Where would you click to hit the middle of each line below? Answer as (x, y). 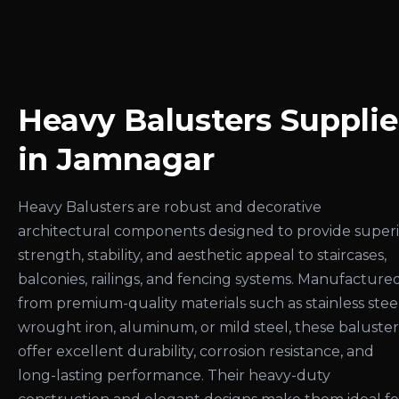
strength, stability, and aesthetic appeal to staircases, (202, 255)
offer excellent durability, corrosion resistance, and (196, 351)
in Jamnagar (116, 159)
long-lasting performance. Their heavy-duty (174, 375)
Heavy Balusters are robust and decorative (170, 207)
